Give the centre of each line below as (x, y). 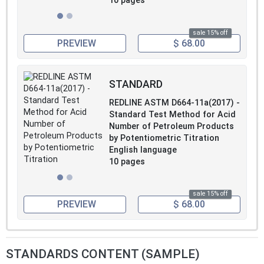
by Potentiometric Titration (164, 138)
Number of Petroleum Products (171, 126)
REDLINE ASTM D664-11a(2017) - (174, 103)
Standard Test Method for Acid (172, 114)
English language (143, 150)
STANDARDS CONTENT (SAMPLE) (103, 254)
